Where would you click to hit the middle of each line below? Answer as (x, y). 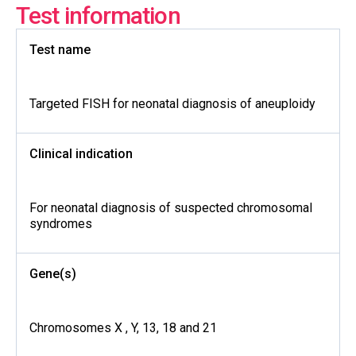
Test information (98, 15)
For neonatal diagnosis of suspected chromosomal (171, 208)
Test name (60, 50)
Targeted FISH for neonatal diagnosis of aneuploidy (172, 104)
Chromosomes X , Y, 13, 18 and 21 (123, 328)
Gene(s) (53, 274)
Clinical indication (81, 154)
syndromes (61, 224)
